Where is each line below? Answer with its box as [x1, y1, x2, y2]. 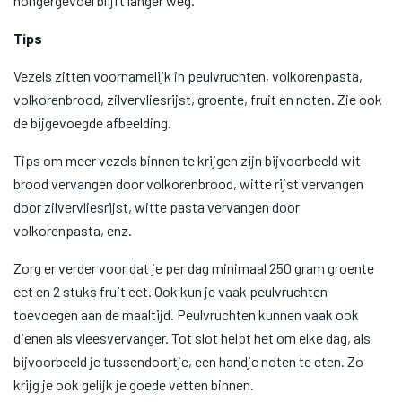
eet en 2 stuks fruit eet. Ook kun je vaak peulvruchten [13, 283, 328, 300]
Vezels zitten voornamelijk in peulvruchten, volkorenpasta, [13, 67, 363, 84]
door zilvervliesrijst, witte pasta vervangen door [13, 198, 300, 215]
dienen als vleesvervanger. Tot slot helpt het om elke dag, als [13, 329, 371, 346]
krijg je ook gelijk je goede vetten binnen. [13, 376, 254, 393]
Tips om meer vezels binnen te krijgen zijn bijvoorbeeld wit [13, 152, 361, 169]
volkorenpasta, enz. [13, 222, 132, 239]
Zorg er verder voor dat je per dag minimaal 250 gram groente [13, 259, 374, 276]
